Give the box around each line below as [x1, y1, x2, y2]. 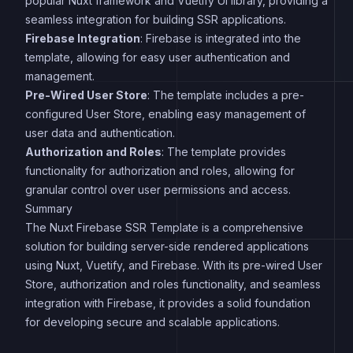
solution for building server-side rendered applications [25, 240, 309, 253]
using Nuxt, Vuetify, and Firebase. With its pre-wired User [25, 258, 322, 272]
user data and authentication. [25, 126, 175, 139]
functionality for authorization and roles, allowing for [25, 164, 295, 177]
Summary [25, 202, 72, 215]
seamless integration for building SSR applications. [25, 13, 286, 26]
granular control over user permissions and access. [25, 183, 291, 196]
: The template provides [162, 145, 286, 158]
